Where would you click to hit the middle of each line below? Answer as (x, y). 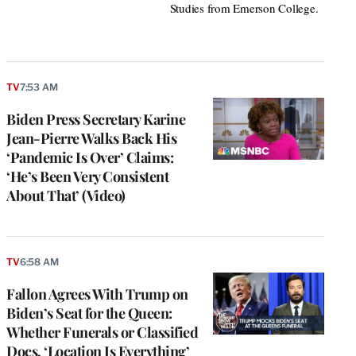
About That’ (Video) (66, 195)
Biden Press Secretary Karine (96, 119)
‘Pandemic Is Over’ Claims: (90, 157)
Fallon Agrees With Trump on (97, 294)
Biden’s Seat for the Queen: (89, 313)
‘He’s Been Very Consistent (87, 176)
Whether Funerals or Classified (102, 332)
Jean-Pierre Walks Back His (91, 138)
